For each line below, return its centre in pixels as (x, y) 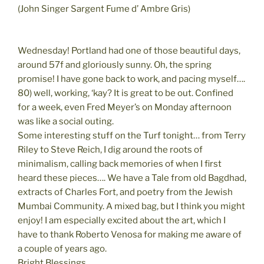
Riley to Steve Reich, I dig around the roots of (110, 149)
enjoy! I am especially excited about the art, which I (122, 220)
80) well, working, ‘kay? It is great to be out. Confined (126, 93)
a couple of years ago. (62, 248)
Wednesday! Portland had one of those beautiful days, (129, 50)
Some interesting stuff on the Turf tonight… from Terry (132, 135)
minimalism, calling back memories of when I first (120, 164)
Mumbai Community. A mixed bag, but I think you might (131, 206)
